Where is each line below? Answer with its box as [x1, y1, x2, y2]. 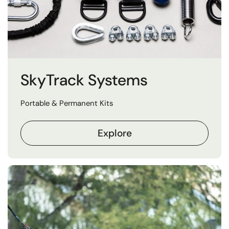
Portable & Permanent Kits [20, 98, 113, 109]
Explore [97, 126, 132, 140]
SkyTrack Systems [20, 70, 148, 90]
